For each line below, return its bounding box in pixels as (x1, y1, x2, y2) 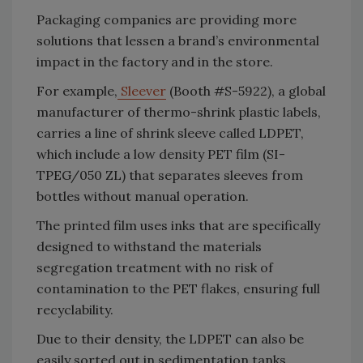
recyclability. (36, 301, 113, 318)
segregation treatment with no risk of (36, 258, 273, 275)
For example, (36, 82, 117, 99)
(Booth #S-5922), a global (166, 82, 326, 99)
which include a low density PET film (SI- (36, 145, 285, 162)
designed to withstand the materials (36, 237, 262, 254)
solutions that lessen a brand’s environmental (36, 32, 319, 49)
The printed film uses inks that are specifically (36, 216, 320, 233)
